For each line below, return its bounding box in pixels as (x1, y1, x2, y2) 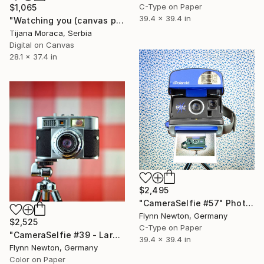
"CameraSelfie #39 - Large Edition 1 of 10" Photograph (112, 229, 120, 240)
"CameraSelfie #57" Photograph (245, 198, 253, 209)
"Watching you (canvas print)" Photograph (115, 15, 124, 25)
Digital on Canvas (9, 39, 74, 49)
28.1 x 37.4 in (9, 51, 57, 61)
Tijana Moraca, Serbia (9, 28, 92, 38)
